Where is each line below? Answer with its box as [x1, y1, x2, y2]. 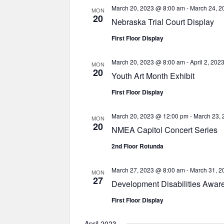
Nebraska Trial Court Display [111, 16, 214, 27]
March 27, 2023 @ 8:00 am [111, 165, 185, 174]
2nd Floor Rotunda [111, 141, 163, 150]
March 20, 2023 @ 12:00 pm [111, 111, 188, 120]
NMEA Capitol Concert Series [111, 124, 217, 135]
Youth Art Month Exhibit [111, 70, 194, 81]
